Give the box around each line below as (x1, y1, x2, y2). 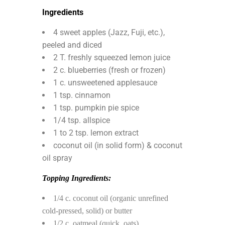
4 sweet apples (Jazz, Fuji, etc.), (53, 27, 165, 37)
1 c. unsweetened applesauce (53, 77, 157, 87)
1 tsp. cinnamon (53, 90, 110, 100)
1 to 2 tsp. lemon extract (53, 128, 139, 138)
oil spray (42, 153, 72, 163)
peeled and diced (42, 40, 102, 50)
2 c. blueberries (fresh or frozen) (53, 65, 166, 75)
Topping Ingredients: (42, 173, 111, 182)
